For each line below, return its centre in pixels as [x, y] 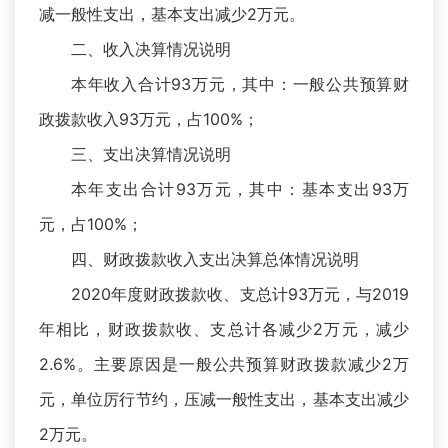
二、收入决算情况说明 [151, 49]
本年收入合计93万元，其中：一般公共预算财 [240, 84]
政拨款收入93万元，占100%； [149, 119]
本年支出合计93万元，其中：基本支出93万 [240, 189]
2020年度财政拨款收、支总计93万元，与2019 [240, 294]
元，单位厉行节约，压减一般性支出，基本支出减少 [224, 399]
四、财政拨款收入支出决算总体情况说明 [215, 259]
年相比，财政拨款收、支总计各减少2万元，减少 [224, 329]
